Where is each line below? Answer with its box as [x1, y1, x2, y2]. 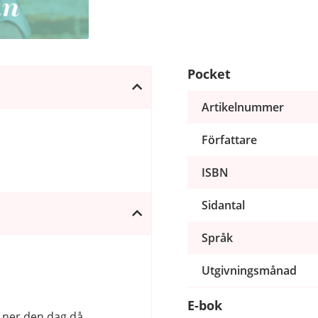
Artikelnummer [202, 99, 284, 115]
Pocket [187, 65, 231, 82]
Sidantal [202, 197, 245, 213]
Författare [202, 131, 257, 148]
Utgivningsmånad [202, 262, 297, 278]
